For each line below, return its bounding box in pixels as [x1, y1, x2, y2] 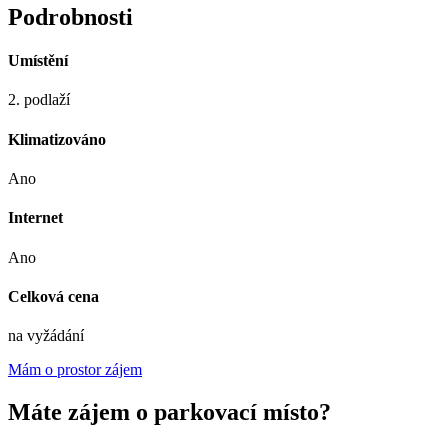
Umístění [8, 52, 68, 70]
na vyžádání [8, 327, 84, 345]
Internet [8, 209, 63, 227]
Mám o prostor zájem [8, 361, 142, 379]
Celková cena [8, 287, 99, 305]
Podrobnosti [8, 3, 133, 30]
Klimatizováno [8, 130, 106, 148]
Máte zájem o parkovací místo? [8, 398, 331, 425]
